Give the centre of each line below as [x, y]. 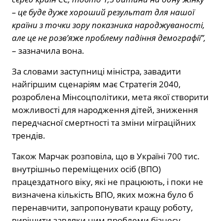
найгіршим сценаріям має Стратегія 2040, [96, 84]
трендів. [29, 136]
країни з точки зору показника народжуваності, [108, 25]
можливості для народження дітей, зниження [105, 110]
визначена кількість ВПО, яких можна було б [103, 195]
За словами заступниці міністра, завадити [96, 72]
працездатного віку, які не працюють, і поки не [108, 182]
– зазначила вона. [48, 51]
